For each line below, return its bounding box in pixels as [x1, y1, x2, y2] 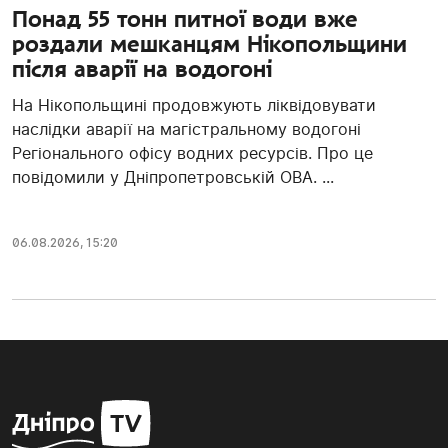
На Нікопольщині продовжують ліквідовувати [12, 95, 376, 116]
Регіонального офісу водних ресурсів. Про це [12, 143, 373, 164]
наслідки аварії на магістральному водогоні [12, 119, 361, 140]
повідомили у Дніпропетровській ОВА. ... [12, 167, 334, 188]
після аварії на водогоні [12, 56, 272, 83]
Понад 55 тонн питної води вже [12, 6, 358, 33]
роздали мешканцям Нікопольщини [12, 31, 407, 58]
